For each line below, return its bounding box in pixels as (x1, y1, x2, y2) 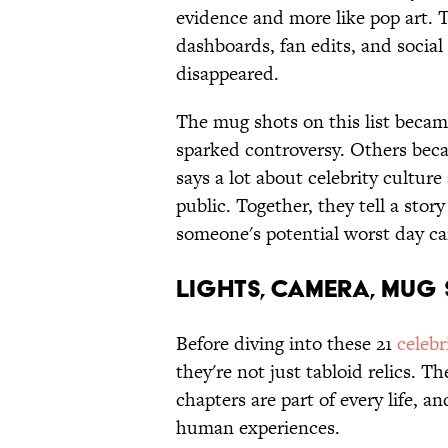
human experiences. (176, 414, 340, 442)
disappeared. (176, 60, 284, 88)
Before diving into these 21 (176, 330, 397, 358)
